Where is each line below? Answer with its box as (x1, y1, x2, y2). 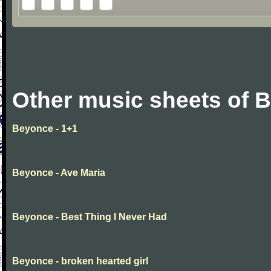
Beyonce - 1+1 (12, 123, 77, 134)
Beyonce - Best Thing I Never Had (12, 212, 167, 222)
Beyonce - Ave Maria (12, 168, 105, 178)
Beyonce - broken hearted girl (12, 256, 148, 266)
